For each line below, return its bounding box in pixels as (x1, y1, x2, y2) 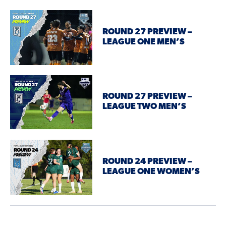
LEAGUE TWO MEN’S (102, 102, 187, 111)
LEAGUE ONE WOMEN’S (102, 167, 200, 177)
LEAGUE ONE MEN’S (102, 38, 185, 47)
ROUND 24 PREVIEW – (102, 157, 193, 166)
